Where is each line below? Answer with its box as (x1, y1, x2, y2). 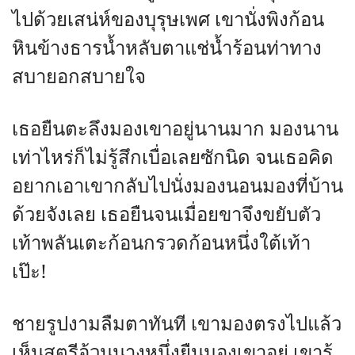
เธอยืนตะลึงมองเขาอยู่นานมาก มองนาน (12, 116, 338, 143)
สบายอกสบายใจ (12, 63, 146, 91)
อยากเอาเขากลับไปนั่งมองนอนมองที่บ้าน (12, 173, 343, 200)
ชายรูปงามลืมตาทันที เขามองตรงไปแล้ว (12, 311, 342, 338)
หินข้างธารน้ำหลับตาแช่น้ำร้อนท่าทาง (12, 35, 322, 63)
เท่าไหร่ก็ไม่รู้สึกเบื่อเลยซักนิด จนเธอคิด (12, 144, 334, 172)
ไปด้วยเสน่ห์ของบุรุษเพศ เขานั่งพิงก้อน (12, 6, 324, 34)
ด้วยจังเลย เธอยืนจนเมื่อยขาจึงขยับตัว (12, 201, 321, 229)
